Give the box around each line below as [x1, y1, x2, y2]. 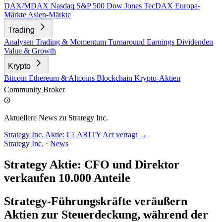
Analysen [4, 38, 36, 46]
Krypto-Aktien [134, 74, 180, 82]
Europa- [175, 1, 200, 10]
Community [4, 85, 43, 94]
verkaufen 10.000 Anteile [4, 171, 130, 184]
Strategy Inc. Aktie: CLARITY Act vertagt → [4, 130, 147, 139]
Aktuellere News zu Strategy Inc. [4, 113, 108, 122]
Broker [43, 85, 65, 94]
